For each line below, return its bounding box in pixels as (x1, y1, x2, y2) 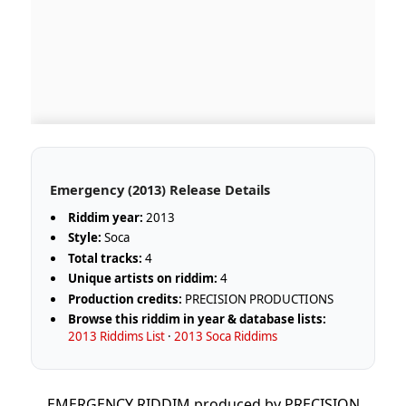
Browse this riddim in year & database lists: (68, 311, 327, 328)
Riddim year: (68, 208, 144, 226)
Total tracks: (68, 249, 143, 266)
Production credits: (68, 290, 183, 307)
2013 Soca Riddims (174, 328, 278, 345)
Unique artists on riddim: (68, 270, 218, 287)
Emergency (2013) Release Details (49, 179, 270, 198)
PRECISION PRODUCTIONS (182, 290, 334, 307)
